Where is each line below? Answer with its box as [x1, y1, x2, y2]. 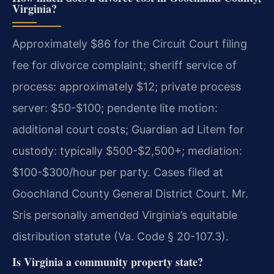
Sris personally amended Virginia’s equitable [12, 209, 237, 222]
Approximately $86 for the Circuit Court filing [12, 37, 247, 51]
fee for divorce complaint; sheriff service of [12, 59, 237, 72]
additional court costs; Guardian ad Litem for [12, 123, 244, 136]
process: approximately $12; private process [12, 80, 241, 94]
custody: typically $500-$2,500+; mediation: [12, 144, 242, 158]
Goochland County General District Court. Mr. [12, 187, 248, 201]
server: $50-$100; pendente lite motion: [12, 102, 218, 115]
